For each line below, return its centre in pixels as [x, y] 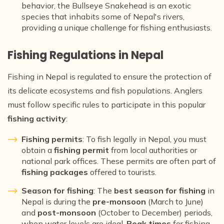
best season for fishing [160, 190]
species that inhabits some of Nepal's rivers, [103, 16]
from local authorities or [153, 150]
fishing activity [37, 118]
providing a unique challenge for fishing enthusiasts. [117, 27]
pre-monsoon [119, 201]
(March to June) [175, 201]
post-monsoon [67, 212]
